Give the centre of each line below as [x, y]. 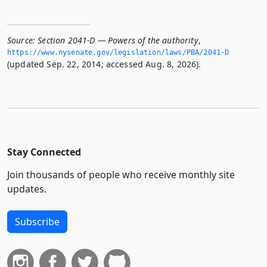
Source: [21, 40]
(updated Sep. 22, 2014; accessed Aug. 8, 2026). [104, 64]
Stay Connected [44, 152]
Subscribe [37, 221]
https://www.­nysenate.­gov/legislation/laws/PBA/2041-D [118, 52]
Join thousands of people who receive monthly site [121, 174]
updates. [27, 189]
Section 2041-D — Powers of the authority [118, 40]
